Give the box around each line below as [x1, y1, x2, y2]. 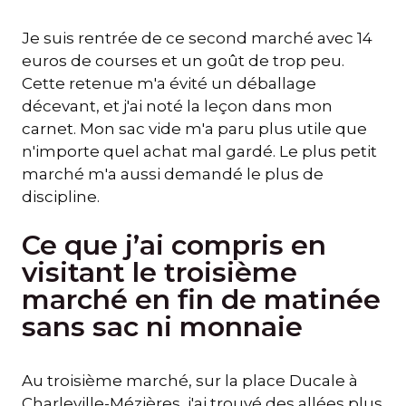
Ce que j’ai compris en [22, 227, 326, 262]
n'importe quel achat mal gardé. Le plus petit [22, 142, 377, 161]
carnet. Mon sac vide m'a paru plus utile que [22, 120, 367, 139]
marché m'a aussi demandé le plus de [22, 165, 324, 184]
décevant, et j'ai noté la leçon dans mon [22, 97, 333, 116]
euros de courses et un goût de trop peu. [22, 52, 344, 71]
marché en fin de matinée [22, 282, 381, 316]
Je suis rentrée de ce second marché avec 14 [22, 29, 372, 48]
